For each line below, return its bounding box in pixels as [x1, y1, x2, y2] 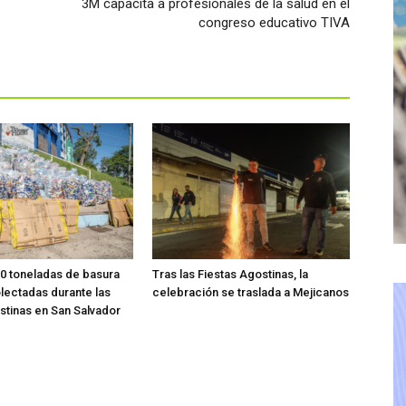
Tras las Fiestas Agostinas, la [152, 266, 308, 281]
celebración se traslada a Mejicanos [152, 285, 349, 299]
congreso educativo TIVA [198, 14, 350, 31]
